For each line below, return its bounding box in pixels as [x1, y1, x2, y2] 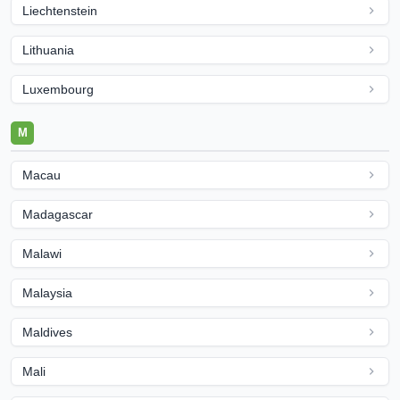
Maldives [22, 325, 72, 339]
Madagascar [22, 207, 93, 221]
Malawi [22, 246, 62, 261]
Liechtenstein [22, 4, 97, 18]
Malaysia [22, 286, 72, 300]
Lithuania [22, 43, 74, 57]
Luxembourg [22, 82, 94, 96]
